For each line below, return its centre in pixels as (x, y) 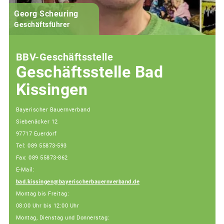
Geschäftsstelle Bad (89, 72)
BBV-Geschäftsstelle (64, 57)
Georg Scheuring (46, 13)
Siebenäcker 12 (37, 122)
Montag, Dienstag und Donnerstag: (62, 218)
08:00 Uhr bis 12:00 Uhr (47, 206)
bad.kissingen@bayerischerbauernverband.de (77, 182)
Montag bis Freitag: (42, 194)
